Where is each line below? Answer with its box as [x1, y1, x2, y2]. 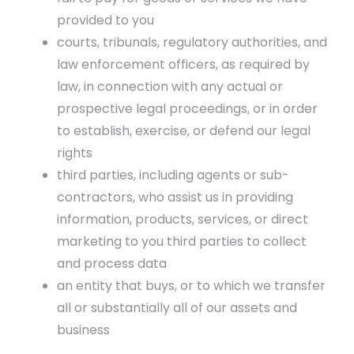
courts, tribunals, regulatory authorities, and [57, 33, 327, 51]
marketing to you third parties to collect [57, 232, 307, 250]
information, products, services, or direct [57, 210, 308, 228]
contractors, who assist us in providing [57, 188, 293, 206]
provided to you [57, 11, 154, 29]
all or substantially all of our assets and [57, 299, 297, 317]
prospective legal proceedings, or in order [57, 100, 318, 118]
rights [57, 144, 92, 162]
